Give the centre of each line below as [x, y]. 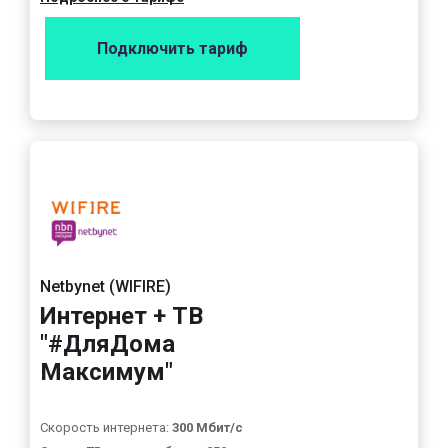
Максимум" [106, 372]
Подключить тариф [172, 48]
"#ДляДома [107, 344]
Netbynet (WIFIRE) [105, 286]
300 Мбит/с [207, 427]
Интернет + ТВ [121, 316]
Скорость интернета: [106, 427]
